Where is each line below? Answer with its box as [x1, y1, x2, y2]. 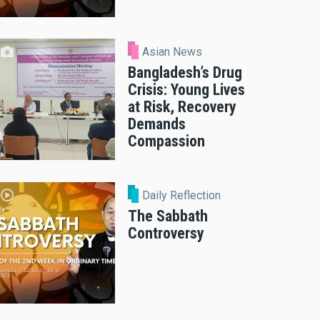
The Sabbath [128, 206, 208, 225]
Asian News [142, 45, 203, 59]
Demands [128, 115, 186, 134]
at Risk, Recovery [128, 98, 236, 116]
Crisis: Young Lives [128, 81, 245, 99]
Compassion [128, 132, 205, 151]
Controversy [128, 224, 204, 242]
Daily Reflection [142, 188, 221, 202]
